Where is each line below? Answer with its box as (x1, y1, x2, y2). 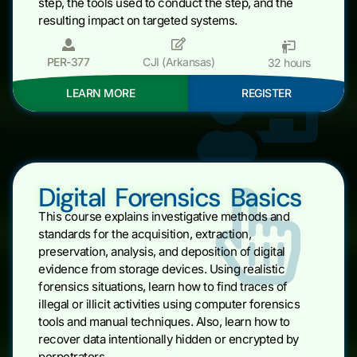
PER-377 (46, 54, 90, 69)
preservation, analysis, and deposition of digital (38, 243, 285, 259)
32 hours (267, 55, 311, 69)
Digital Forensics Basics (38, 180, 302, 214)
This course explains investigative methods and (38, 208, 289, 224)
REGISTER (241, 85, 291, 100)
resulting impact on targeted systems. (38, 12, 237, 28)
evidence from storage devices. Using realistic (38, 261, 284, 277)
